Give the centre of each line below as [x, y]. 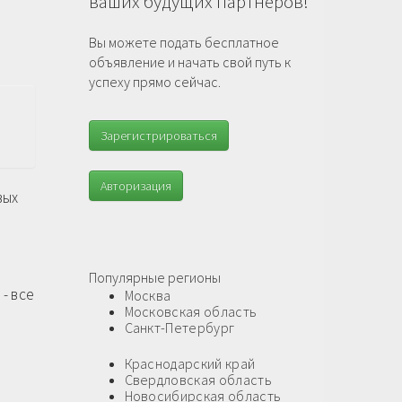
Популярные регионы [154, 278]
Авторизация [135, 186]
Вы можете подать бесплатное [184, 43]
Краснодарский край [190, 364]
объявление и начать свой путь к [189, 62]
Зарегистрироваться [158, 136]
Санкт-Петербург [179, 328]
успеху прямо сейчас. [154, 82]
